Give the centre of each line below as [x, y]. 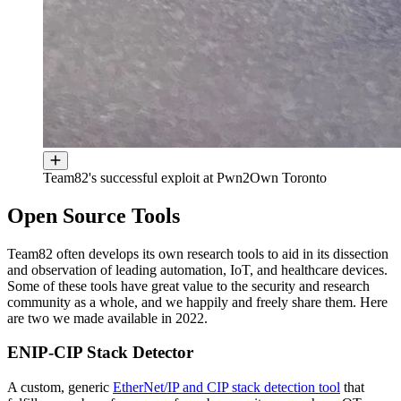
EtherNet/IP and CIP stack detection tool [226, 388]
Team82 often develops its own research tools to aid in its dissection [198, 253]
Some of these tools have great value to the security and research [188, 286]
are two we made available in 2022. [109, 318]
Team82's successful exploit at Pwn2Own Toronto [185, 177]
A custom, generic [60, 388]
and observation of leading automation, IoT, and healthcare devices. [197, 269]
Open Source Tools [94, 215]
